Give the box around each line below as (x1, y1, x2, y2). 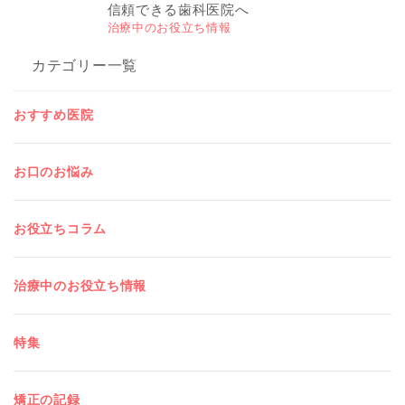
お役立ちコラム (14, 221, 107, 236)
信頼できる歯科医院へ (107, 2, 250, 17)
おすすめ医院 (14, 108, 94, 122)
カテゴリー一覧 (32, 58, 137, 73)
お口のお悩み (14, 165, 94, 179)
